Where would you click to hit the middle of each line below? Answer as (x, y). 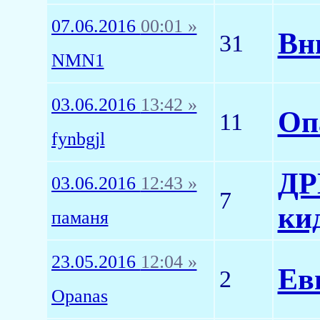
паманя (80, 217)
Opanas (79, 296)
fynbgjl (78, 139)
